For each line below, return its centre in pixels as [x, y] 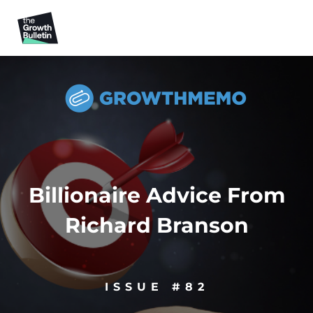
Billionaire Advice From [156, 195]
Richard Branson [156, 225]
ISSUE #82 [156, 287]
